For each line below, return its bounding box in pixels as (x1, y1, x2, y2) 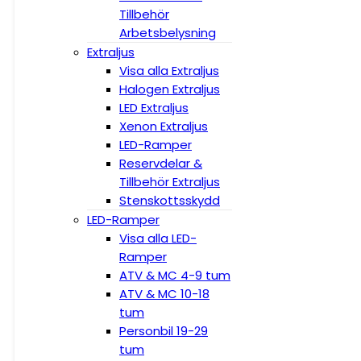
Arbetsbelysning (119, 24, 216, 41)
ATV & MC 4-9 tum (119, 267, 230, 284)
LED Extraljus (119, 99, 189, 116)
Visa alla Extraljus (119, 62, 219, 79)
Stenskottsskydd (119, 192, 220, 209)
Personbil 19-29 (119, 322, 208, 339)
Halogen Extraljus (119, 81, 220, 98)
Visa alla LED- (119, 230, 197, 247)
